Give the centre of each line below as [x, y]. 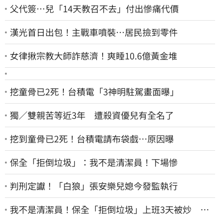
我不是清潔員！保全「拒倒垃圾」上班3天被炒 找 [110, 209]
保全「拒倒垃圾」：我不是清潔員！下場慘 [94, 162]
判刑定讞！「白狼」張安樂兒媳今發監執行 [94, 186]
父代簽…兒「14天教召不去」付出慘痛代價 [94, 9]
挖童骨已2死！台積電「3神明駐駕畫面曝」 [94, 92]
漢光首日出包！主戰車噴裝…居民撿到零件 [94, 32]
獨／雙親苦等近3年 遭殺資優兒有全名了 [92, 115]
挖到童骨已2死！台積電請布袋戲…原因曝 [92, 139]
